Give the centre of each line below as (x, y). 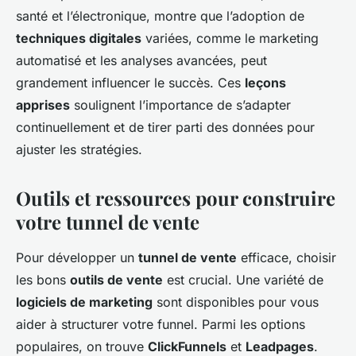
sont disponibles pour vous (236, 302)
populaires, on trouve (82, 346)
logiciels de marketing (84, 302)
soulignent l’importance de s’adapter (180, 104)
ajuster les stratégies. (79, 149)
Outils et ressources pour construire (176, 197)
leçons (265, 82)
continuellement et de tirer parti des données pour (165, 127)
